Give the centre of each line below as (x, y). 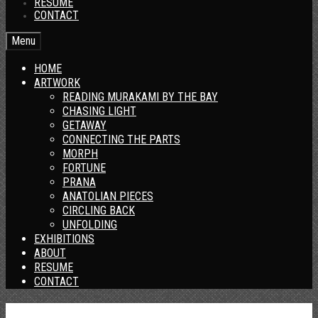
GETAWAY (84, 125)
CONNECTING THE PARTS (121, 139)
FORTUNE (84, 168)
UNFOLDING (90, 225)
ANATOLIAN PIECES (108, 196)
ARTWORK (57, 83)
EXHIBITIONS (64, 239)
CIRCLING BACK (99, 210)
